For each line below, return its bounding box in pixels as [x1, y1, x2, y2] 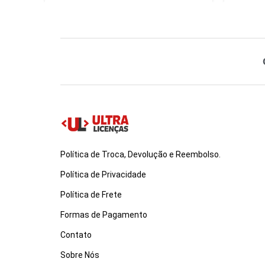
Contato [60, 230, 92, 240]
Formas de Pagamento [60, 209, 147, 219]
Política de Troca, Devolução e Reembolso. [60, 149, 221, 159]
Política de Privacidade [60, 169, 146, 179]
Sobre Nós [60, 250, 99, 260]
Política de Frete [60, 189, 122, 199]
